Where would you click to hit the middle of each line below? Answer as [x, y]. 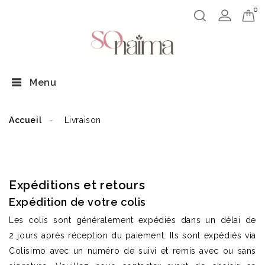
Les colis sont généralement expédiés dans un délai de [132, 220]
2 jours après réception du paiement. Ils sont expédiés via [132, 235]
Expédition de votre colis [77, 202]
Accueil [25, 120]
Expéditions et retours [77, 185]
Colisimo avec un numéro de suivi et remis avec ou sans [132, 251]
